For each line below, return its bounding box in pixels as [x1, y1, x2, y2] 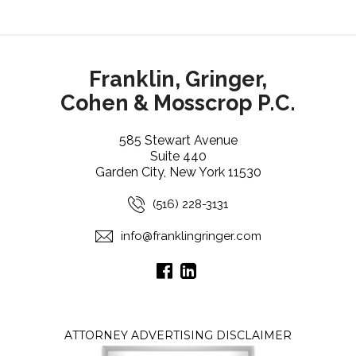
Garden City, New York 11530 [95, 164, 261, 180]
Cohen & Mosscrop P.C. [60, 90, 296, 115]
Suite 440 [149, 149, 207, 164]
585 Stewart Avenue [118, 133, 238, 149]
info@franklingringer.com [120, 229, 261, 244]
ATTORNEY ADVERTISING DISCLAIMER [64, 328, 292, 343]
